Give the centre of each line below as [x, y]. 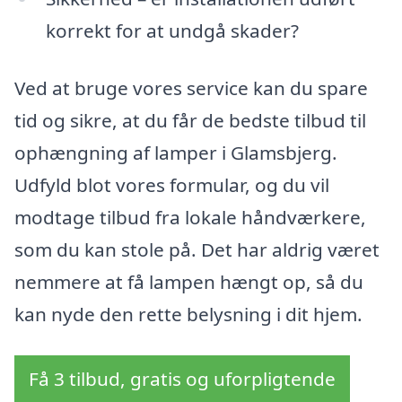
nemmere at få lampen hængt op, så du [189, 281]
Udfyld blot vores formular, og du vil [172, 184]
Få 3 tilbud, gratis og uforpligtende [182, 378]
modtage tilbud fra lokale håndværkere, [190, 217]
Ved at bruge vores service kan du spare [191, 87]
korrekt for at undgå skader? [172, 31]
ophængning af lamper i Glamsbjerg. [176, 152]
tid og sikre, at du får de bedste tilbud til [190, 120]
